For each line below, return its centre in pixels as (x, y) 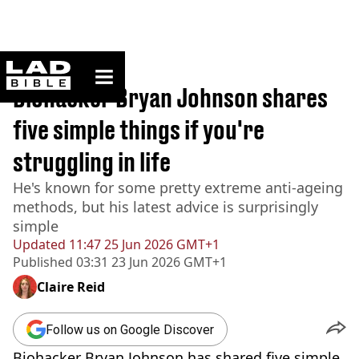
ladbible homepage (118, 67)
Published (43, 262)
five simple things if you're (139, 130)
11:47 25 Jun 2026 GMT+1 (143, 244)
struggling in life (92, 162)
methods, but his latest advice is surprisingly (165, 207)
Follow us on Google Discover (130, 329)
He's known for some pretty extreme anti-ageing (178, 188)
